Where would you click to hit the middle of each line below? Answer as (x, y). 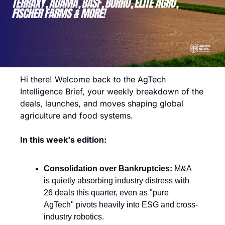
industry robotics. (74, 217)
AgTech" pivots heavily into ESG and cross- (121, 205)
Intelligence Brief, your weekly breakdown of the (112, 91)
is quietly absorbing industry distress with (117, 181)
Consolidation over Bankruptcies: (108, 168)
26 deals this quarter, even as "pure (106, 193)
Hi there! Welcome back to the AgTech (93, 79)
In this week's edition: (63, 140)
